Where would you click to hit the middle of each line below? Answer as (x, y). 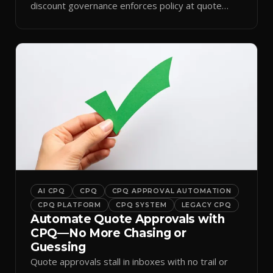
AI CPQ (52, 191)
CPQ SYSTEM (141, 205)
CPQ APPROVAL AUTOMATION (172, 191)
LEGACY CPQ (206, 205)
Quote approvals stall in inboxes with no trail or (129, 262)
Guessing (58, 247)
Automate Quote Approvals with (128, 219)
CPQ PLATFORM (70, 205)
